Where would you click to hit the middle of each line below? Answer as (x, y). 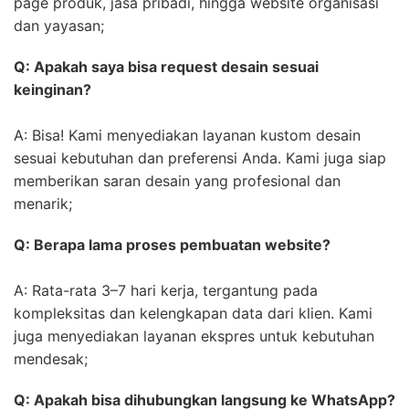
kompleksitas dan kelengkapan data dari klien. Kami (193, 314)
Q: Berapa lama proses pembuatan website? (172, 245)
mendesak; (51, 359)
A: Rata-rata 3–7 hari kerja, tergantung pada (166, 291)
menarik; (43, 204)
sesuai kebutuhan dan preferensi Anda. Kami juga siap (200, 158)
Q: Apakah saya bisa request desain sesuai (166, 67)
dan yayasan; (59, 26)
